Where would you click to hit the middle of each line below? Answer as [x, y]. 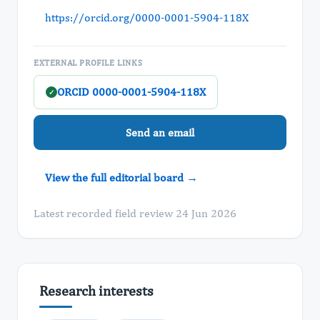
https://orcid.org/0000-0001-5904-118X [147, 17]
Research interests [96, 290]
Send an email [160, 132]
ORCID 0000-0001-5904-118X [131, 92]
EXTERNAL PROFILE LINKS [88, 63]
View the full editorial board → [121, 177]
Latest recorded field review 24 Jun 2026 [135, 213]
